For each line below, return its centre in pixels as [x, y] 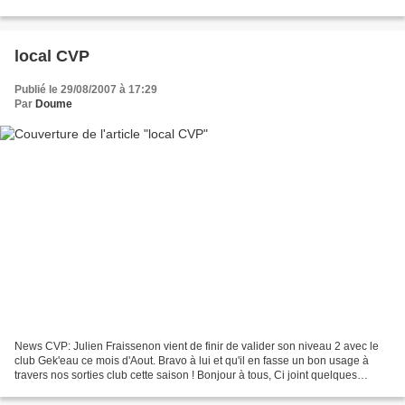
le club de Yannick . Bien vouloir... [96, 9]
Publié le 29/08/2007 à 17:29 [86, 90]
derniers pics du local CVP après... [99, 389]
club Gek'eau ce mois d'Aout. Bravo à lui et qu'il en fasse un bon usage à [192, 360]
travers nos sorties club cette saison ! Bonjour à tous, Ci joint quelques [186, 375]
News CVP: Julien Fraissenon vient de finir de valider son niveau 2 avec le [197, 346]
